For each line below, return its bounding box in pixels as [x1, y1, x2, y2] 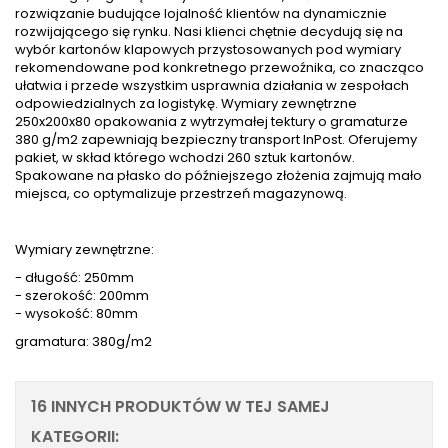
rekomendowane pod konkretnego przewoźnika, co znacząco [15, 57, 424, 77]
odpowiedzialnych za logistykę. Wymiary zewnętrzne [15, 93, 357, 113]
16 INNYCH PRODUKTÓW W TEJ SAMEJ [31, 394, 330, 418]
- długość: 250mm [15, 267, 134, 287]
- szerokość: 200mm [15, 285, 149, 305]
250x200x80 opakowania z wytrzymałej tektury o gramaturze [15, 111, 408, 131]
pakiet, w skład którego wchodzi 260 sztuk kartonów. [15, 147, 355, 167]
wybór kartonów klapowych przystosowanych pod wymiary [15, 39, 401, 59]
